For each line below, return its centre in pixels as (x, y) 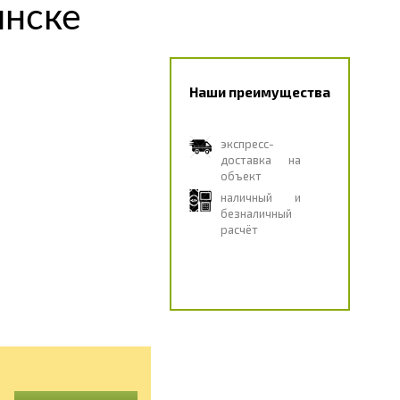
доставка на (260, 160)
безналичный (256, 213)
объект (241, 176)
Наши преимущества (259, 92)
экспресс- (247, 144)
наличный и (260, 197)
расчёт (239, 229)
